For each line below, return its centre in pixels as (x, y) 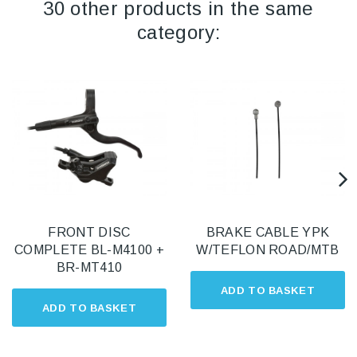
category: (178, 33)
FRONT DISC (89, 233)
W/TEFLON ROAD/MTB (268, 250)
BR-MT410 (89, 268)
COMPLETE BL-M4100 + (89, 250)
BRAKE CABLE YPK (268, 233)
